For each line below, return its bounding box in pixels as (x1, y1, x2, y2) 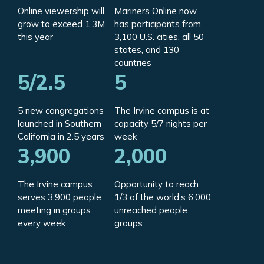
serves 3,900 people (18, 192, 101, 203)
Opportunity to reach (114, 179, 199, 190)
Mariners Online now (114, 5, 197, 17)
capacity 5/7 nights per (114, 118, 207, 130)
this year (18, 31, 53, 43)
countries (114, 57, 151, 69)
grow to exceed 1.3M (18, 18, 105, 30)
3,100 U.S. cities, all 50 (114, 31, 204, 43)
